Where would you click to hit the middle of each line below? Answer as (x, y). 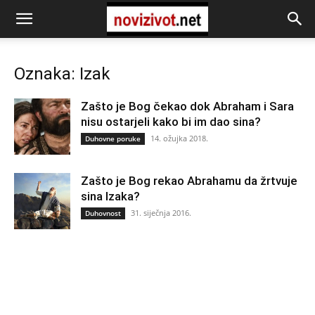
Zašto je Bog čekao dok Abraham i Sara (187, 106)
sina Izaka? (110, 196)
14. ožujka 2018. (179, 138)
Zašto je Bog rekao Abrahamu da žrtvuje (189, 181)
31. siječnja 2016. (161, 213)
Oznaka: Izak (62, 74)
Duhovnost (103, 213)
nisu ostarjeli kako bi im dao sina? (171, 122)
